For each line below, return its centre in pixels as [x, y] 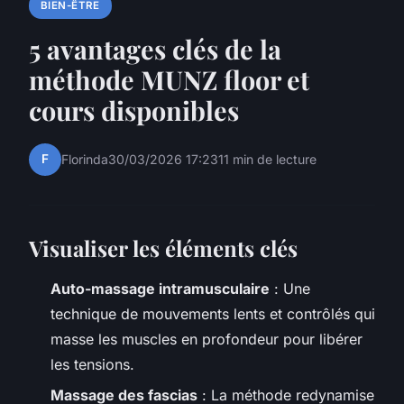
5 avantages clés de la [155, 48]
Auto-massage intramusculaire [160, 288]
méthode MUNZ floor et [169, 79]
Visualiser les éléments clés [163, 248]
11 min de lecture [267, 160]
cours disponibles [134, 110]
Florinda [85, 160]
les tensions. [92, 364]
